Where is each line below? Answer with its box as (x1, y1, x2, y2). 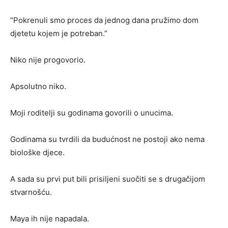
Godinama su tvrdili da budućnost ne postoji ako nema (10, 134, 205, 145)
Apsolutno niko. (10, 81, 66, 92)
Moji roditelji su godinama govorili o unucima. (10, 108, 173, 118)
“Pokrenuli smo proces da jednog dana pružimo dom (10, 15, 198, 25)
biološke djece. (10, 148, 65, 158)
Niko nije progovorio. (10, 55, 85, 65)
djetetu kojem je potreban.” (10, 28, 107, 39)
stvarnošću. (10, 187, 52, 197)
